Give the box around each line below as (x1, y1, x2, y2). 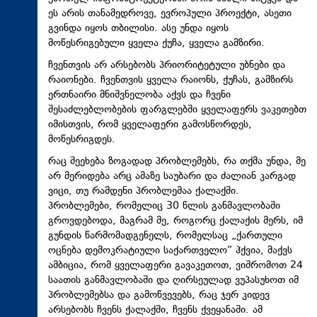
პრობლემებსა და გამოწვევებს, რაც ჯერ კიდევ (48, 288, 270, 303)
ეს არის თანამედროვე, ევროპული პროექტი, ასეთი (48, 6, 292, 21)
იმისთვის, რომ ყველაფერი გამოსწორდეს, (48, 117, 252, 132)
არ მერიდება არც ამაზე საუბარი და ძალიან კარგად (48, 169, 296, 184)
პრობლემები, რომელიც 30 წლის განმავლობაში (48, 199, 280, 214)
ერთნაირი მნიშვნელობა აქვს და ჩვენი (48, 88, 231, 103)
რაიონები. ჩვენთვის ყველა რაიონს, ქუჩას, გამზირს (48, 73, 293, 88)
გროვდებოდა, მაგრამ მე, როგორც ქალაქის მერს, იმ (48, 214, 303, 229)
